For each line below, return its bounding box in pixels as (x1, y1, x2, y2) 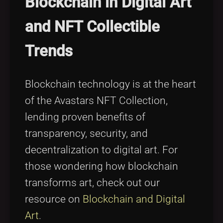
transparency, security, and (25, 127, 148, 140)
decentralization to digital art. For (25, 144, 178, 156)
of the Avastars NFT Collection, (25, 95, 168, 107)
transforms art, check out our (25, 177, 160, 189)
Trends (25, 42, 73, 61)
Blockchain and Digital (83, 193, 185, 206)
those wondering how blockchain (25, 160, 178, 173)
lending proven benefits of (25, 111, 145, 123)
